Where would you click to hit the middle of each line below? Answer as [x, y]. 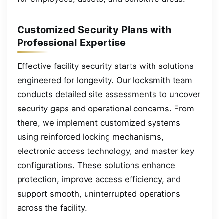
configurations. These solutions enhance [96, 165]
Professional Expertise [72, 42]
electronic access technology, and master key [106, 151]
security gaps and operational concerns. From [106, 108]
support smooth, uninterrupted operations [99, 193]
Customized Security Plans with [94, 30]
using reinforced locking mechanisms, [90, 137]
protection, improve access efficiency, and [99, 179]
